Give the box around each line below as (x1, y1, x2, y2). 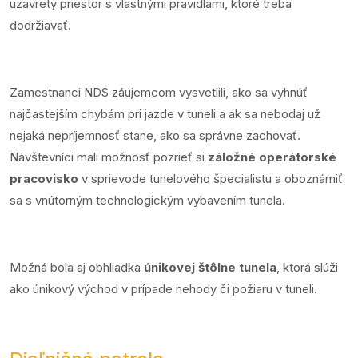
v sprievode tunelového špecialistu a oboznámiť (78, 170, 343, 186)
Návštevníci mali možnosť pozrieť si (10, 149, 208, 165)
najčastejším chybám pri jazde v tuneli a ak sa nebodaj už (10, 105, 320, 121)
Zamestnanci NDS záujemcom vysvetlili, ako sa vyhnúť (10, 84, 308, 100)
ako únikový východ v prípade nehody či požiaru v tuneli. (10, 280, 324, 296)
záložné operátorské (208, 149, 336, 165)
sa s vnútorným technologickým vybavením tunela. (10, 192, 288, 208)
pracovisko (10, 170, 78, 186)
